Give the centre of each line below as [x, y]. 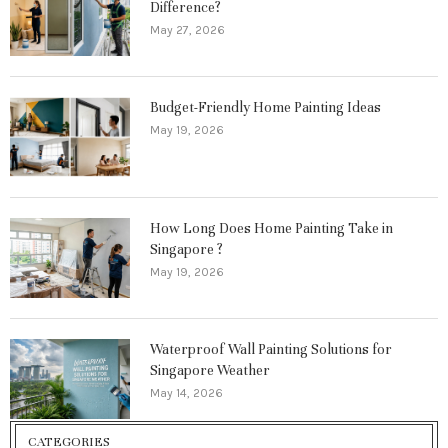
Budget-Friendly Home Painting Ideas [265, 107]
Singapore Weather [210, 370]
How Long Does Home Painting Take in [271, 228]
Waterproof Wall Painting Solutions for [271, 349]
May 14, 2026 [186, 392]
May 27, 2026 [187, 29]
